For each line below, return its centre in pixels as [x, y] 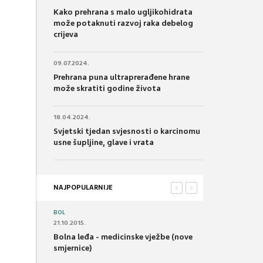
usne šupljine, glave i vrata [104, 142]
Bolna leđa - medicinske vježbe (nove [123, 237]
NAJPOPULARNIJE [83, 187]
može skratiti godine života [107, 88]
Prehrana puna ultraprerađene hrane [122, 77]
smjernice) [73, 248]
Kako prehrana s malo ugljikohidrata [123, 12]
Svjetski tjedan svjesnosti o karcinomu [127, 131]
